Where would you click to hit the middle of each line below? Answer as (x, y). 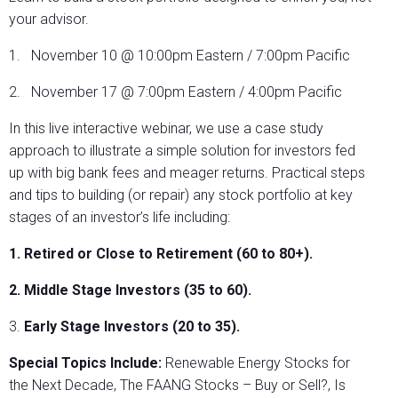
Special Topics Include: (85, 363)
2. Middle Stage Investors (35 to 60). (130, 291)
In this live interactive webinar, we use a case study (166, 129)
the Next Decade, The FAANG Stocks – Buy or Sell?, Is (177, 386)
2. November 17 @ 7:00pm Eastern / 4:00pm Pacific (175, 92)
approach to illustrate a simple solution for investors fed (182, 151)
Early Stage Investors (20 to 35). (132, 327)
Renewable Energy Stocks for (256, 363)
